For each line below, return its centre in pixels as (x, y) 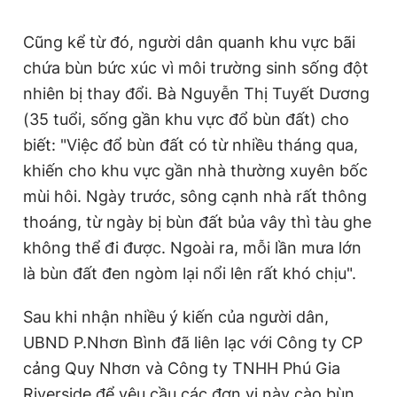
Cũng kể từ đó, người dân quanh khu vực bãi (189, 42)
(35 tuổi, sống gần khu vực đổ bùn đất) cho (186, 119)
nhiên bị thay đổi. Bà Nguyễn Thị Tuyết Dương (196, 93)
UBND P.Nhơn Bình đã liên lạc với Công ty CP (193, 343)
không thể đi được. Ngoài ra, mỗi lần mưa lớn (192, 248)
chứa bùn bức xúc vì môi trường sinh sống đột (196, 68)
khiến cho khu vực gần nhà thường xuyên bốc (195, 171)
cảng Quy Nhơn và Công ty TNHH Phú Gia (182, 368)
